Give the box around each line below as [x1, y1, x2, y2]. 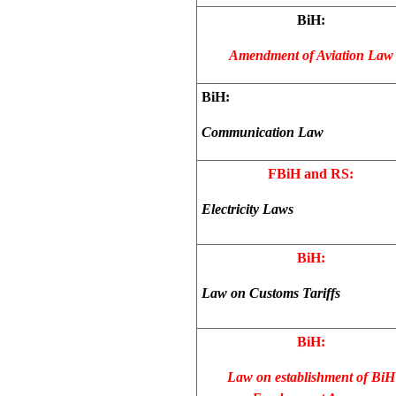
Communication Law [202, 124, 324, 140]
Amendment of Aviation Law [228, 47, 393, 63]
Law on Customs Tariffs [202, 285, 340, 301]
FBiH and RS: [268, 165, 354, 181]
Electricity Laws [202, 201, 293, 217]
